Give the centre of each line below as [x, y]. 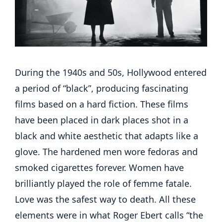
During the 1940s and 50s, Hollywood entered [111, 72]
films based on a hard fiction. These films [102, 104]
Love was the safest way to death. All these [105, 199]
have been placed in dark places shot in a [102, 120]
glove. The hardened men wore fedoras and [106, 151]
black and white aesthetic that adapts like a [107, 136]
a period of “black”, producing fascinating [102, 88]
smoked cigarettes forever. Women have [99, 167]
